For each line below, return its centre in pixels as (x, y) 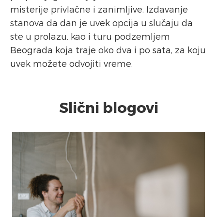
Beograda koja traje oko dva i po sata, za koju (108, 50)
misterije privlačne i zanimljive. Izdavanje (99, 9)
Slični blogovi (108, 107)
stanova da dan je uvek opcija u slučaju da (101, 23)
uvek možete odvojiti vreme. (71, 63)
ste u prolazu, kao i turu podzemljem (90, 36)
